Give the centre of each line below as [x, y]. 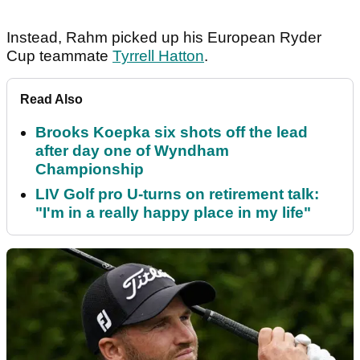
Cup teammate [59, 56]
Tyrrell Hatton [158, 56]
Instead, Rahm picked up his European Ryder [164, 38]
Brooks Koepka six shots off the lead [172, 133]
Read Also [51, 100]
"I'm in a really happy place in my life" [173, 213]
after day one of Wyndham [132, 151]
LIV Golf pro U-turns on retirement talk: [177, 194]
